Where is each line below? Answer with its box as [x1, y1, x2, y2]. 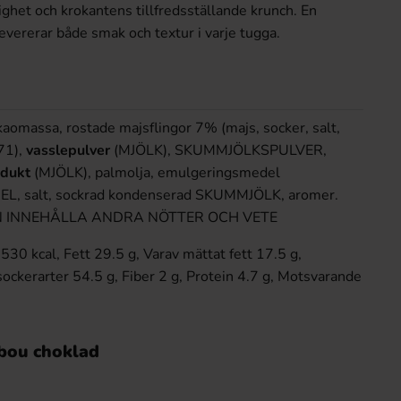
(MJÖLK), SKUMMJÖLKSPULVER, [110, 141, 327, 160]
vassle [26, 141, 68, 160]
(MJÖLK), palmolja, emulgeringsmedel [30, 163, 280, 183]
